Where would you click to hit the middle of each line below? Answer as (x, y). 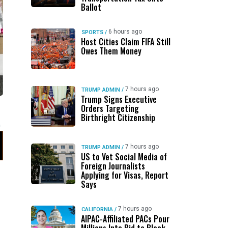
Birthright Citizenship (118, 118)
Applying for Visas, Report (124, 175)
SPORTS (92, 32)
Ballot (91, 7)
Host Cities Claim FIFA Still (125, 42)
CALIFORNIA (97, 209)
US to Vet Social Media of (124, 157)
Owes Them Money (111, 51)
